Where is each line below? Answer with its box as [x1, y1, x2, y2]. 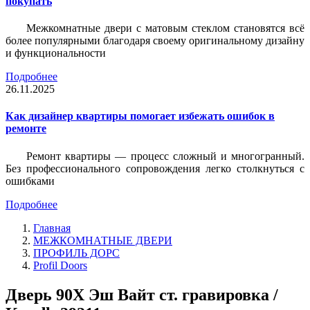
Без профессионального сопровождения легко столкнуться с [6, 162, 304, 174]
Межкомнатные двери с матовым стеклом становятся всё [26, 22, 304, 35]
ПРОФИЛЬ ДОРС [33, 246, 120, 259]
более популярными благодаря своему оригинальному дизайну [6, 35, 304, 47]
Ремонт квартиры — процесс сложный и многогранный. [26, 149, 304, 162]
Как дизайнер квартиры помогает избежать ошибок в [6, 110, 275, 122]
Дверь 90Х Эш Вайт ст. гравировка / [6, 285, 278, 304]
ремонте [6, 122, 46, 135]
